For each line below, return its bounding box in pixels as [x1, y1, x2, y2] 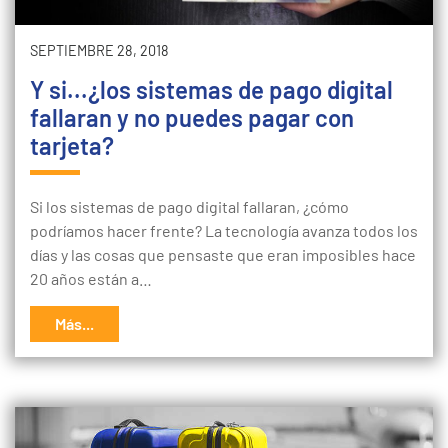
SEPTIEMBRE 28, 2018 [30, 42, 169, 59]
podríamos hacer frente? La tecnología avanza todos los [30, 221, 418, 240]
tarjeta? [30, 131, 114, 160]
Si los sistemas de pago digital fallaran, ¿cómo [30, 197, 349, 216]
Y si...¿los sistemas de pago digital [30, 75, 393, 104]
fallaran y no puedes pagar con [30, 103, 354, 132]
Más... [55, 314, 94, 333]
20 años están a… [30, 269, 152, 288]
